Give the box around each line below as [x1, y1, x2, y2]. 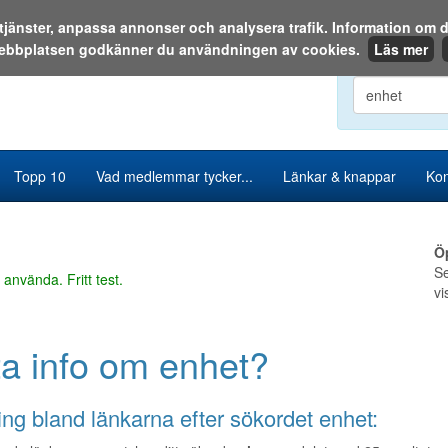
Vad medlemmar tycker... [96, 166, 253, 186]
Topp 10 [14, 166, 66, 186]
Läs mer [374, 39, 428, 59]
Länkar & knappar [283, 166, 396, 186]
